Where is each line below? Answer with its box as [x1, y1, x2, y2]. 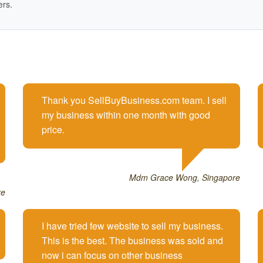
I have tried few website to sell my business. [42, 218, 223, 232]
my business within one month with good [42, 107, 210, 122]
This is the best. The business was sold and [42, 233, 223, 247]
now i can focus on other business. [42, 248, 185, 262]
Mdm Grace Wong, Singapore [129, 171, 240, 183]
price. [42, 122, 65, 136]
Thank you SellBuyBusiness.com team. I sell [42, 93, 227, 107]
